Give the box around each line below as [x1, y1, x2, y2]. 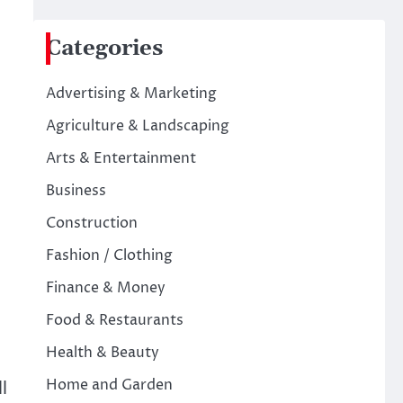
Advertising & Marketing [45, 84, 217, 103]
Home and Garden [45, 375, 173, 395]
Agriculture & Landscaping [45, 116, 229, 136]
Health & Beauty [45, 343, 159, 363]
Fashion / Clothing [45, 246, 173, 265]
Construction [45, 213, 138, 233]
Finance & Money [45, 278, 166, 298]
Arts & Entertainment [45, 148, 196, 168]
